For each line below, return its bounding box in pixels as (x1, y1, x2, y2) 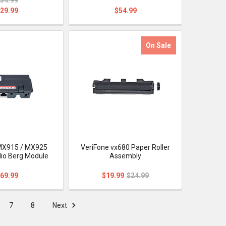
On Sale (146, 41, 171, 49)
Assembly (109, 151, 142, 160)
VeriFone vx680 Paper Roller (81, 143, 171, 151)
